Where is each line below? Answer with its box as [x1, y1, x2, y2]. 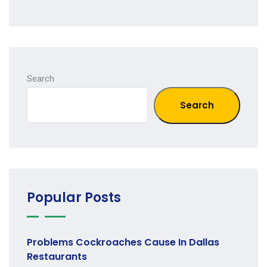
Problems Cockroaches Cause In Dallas [27, 235, 219, 249]
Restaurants [27, 250, 87, 263]
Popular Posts [27, 188, 121, 207]
